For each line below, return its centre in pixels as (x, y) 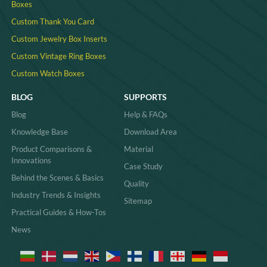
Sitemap (138, 201)
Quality (136, 183)
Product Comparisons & (51, 149)
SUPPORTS (145, 97)
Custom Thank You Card (52, 22)
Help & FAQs (145, 114)
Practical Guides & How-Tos (58, 212)
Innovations (31, 160)
